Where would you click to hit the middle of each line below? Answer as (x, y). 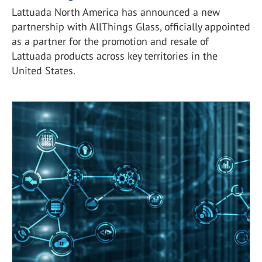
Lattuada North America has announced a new (116, 12)
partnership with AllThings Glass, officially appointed (131, 26)
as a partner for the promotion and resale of (110, 41)
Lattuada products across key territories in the (115, 56)
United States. (44, 70)
